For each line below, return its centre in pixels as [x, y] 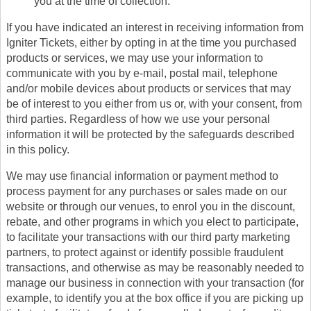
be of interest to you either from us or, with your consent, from [154, 104]
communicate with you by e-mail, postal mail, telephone [142, 73]
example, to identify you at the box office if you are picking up [155, 298]
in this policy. [38, 150]
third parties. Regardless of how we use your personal [138, 119]
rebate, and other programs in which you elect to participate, [152, 222]
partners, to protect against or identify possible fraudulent [145, 252]
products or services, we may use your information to [135, 58]
